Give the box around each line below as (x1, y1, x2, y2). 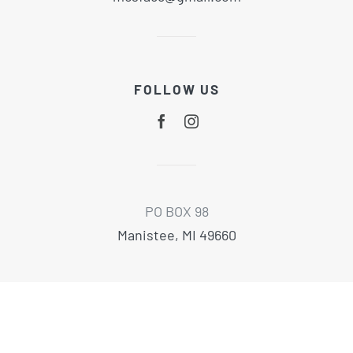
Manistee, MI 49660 (117, 226, 236, 244)
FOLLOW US (133, 80, 220, 97)
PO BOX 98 (144, 203, 209, 221)
